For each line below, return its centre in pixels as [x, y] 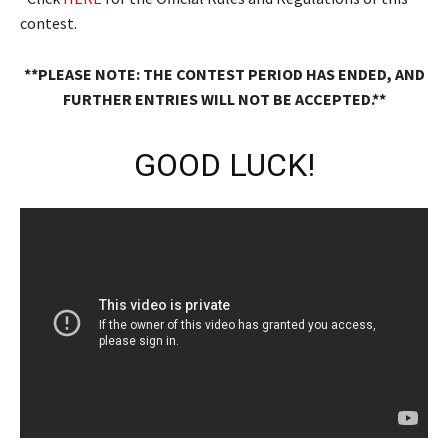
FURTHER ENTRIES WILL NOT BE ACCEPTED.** [224, 98]
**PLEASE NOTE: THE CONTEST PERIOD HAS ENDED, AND [224, 73]
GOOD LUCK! [224, 164]
